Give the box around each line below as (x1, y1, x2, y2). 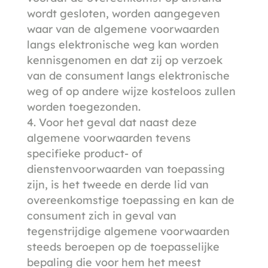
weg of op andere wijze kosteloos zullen (26, 84, 236, 98)
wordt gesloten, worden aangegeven (26, 6, 220, 20)
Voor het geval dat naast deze (38, 115, 197, 129)
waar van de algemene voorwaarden (26, 22, 220, 36)
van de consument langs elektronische (26, 68, 230, 83)
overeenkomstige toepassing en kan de (26, 193, 234, 207)
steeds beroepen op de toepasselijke (26, 239, 220, 254)
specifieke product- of (26, 146, 142, 160)
